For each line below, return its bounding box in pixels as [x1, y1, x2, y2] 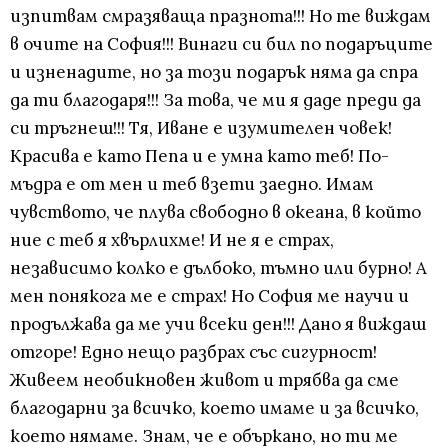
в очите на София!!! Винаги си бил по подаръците [10, 33, 433, 56]
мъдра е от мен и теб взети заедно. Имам [10, 173, 374, 196]
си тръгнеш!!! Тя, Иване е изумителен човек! [10, 117, 392, 140]
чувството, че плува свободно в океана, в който [10, 201, 421, 224]
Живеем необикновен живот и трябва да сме [10, 369, 399, 392]
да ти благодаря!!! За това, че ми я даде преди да [10, 89, 421, 112]
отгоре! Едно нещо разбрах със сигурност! [10, 341, 377, 364]
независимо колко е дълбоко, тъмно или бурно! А [10, 257, 427, 280]
